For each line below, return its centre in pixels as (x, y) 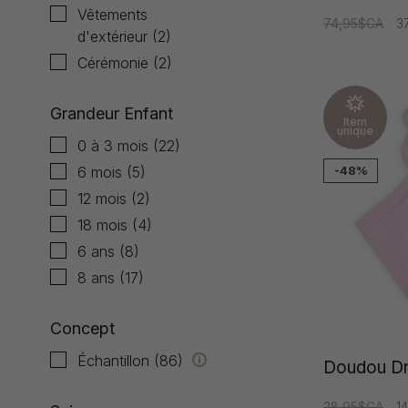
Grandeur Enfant (112, 113)
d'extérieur (115, 36)
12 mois (104, 199)
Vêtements (112, 15)
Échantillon (116, 361)
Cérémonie (115, 63)
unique (355, 131)
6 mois (102, 172)
